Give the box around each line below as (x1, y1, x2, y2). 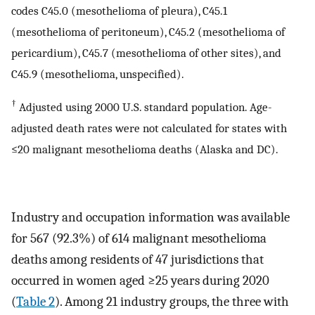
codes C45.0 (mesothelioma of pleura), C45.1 (11, 3, 227, 18)
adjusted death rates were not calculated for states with (11, 121, 287, 136)
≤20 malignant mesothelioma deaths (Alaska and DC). (11, 142, 278, 157)
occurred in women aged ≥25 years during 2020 (11, 272, 269, 288)
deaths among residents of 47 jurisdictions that (11, 251, 264, 267)
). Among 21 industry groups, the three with (55, 293, 289, 309)
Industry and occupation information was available (11, 209, 290, 225)
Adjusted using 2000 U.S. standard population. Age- (16, 100, 272, 115)
